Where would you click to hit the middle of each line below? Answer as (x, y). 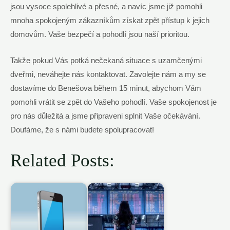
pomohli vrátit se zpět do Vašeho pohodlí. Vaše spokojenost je (113, 102)
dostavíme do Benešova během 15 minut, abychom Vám (106, 88)
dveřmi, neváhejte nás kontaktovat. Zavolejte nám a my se (108, 74)
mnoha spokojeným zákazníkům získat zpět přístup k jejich (110, 21)
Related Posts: (62, 160)
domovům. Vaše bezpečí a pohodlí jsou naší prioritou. (100, 35)
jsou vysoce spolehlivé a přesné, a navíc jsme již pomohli (106, 7)
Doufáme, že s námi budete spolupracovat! (82, 130)
